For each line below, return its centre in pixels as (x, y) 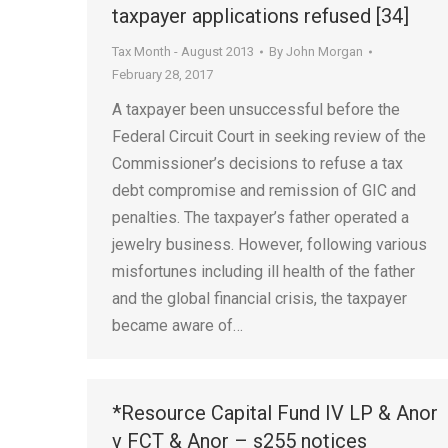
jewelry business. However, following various (269, 244)
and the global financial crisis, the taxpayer (259, 298)
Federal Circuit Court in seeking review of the (269, 136)
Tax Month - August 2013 (183, 51)
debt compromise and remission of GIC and (264, 190)
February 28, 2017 (162, 74)
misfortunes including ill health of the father (263, 271)
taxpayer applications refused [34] (260, 16)
